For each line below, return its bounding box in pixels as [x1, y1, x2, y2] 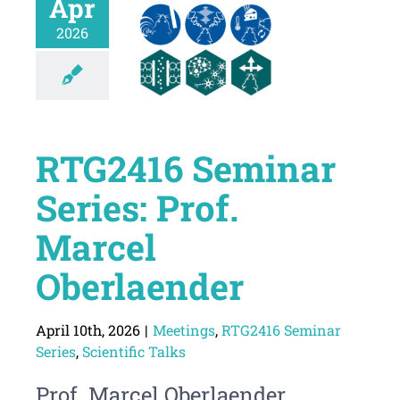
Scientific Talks [81, 342, 186, 362]
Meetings [152, 321, 215, 340]
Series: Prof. [35, 184, 238, 232]
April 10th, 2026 [35, 321, 140, 340]
